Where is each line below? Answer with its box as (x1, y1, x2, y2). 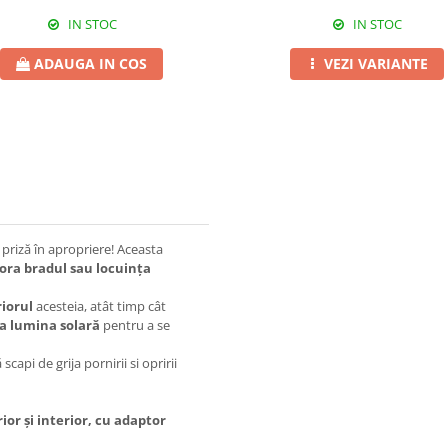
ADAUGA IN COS (34, 54, 147, 74)
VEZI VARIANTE (323, 54, 428, 74)
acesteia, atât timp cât (33, 297, 166, 316)
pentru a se (100, 316, 170, 335)
